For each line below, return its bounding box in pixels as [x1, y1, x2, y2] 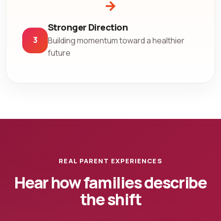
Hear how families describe [14, 171, 207, 193]
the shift [79, 188, 142, 210]
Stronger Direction [48, 21, 128, 34]
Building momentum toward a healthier [48, 35, 184, 46]
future [48, 47, 71, 58]
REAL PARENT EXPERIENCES [59, 156, 162, 165]
